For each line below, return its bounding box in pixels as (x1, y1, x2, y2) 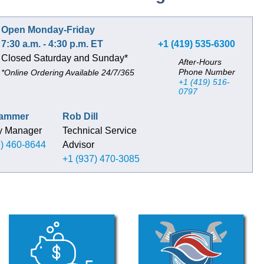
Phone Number (179, 67, 236, 77)
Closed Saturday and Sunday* (1, 52, 128, 63)
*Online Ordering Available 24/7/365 (1, 68, 134, 77)
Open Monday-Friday (1, 24, 95, 35)
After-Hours (179, 57, 222, 67)
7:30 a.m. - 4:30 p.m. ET (1, 38, 103, 49)
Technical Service (62, 125, 137, 136)
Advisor (62, 139, 94, 150)
